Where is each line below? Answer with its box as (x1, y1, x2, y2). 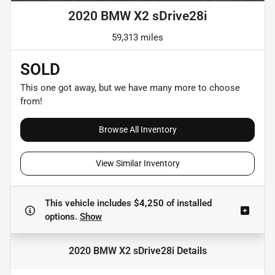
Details (174, 244, 207, 257)
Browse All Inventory (98, 124, 177, 134)
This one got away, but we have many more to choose (20, 82, 240, 93)
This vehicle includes (45, 197, 134, 209)
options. (45, 211, 80, 222)
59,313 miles (112, 31, 163, 43)
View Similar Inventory (95, 158, 180, 168)
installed (174, 197, 212, 209)
